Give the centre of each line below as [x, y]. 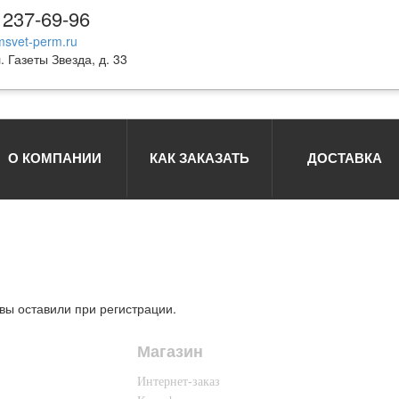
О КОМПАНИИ [54, 158]
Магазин [170, 351]
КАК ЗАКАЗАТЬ [199, 158]
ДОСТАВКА [345, 158]
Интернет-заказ [179, 382]
